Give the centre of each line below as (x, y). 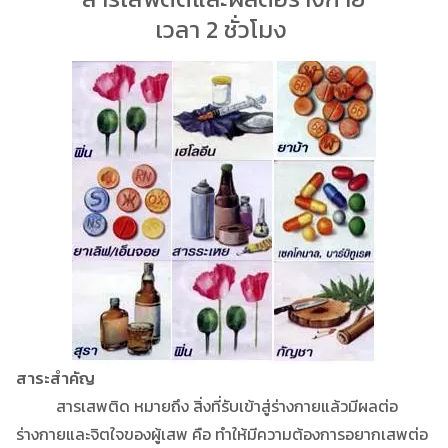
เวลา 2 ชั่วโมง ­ (224, 29)
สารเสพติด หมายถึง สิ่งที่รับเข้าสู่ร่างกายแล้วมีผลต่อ (207, 405)
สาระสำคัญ (55, 377)
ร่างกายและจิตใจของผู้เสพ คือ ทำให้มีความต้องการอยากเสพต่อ (222, 433)
